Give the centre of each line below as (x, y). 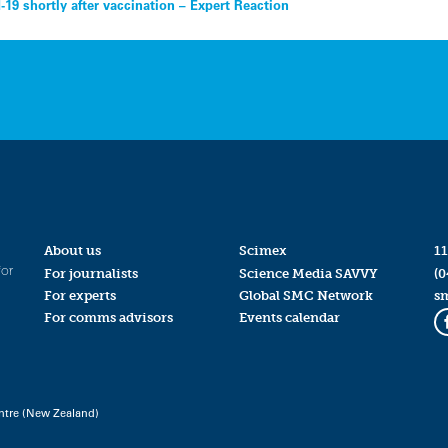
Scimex (262, 251)
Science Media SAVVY (308, 273)
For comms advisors (108, 317)
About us (72, 251)
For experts (79, 295)
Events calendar (289, 317)
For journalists (90, 273)
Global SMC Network (305, 295)
